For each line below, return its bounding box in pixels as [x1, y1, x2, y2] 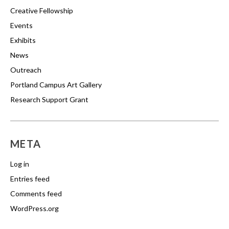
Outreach [10, 65, 41, 75]
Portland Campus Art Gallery [10, 80, 102, 89]
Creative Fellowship [10, 6, 73, 15]
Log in [10, 159, 29, 169]
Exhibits [10, 36, 36, 45]
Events [10, 21, 33, 30]
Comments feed [10, 189, 62, 198]
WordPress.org [10, 204, 59, 213]
